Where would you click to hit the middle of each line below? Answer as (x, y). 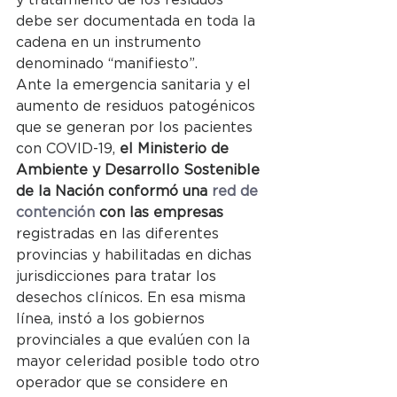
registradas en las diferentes (120, 234)
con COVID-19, (68, 148)
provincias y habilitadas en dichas (136, 255)
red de (237, 191)
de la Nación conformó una (114, 191)
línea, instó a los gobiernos (113, 319)
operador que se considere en (124, 382)
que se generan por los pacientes (136, 127)
